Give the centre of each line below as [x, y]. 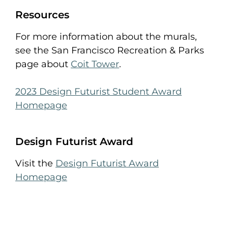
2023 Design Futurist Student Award [98, 92]
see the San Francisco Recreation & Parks [110, 51]
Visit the [35, 164]
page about [43, 64]
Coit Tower [95, 64]
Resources [42, 15]
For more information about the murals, [106, 37]
